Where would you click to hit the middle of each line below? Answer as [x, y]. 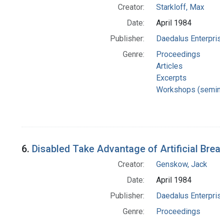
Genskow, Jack [181, 165]
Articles [169, 66]
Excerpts [171, 78]
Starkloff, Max [180, 7]
